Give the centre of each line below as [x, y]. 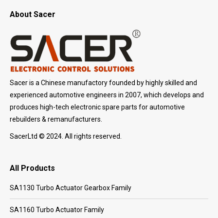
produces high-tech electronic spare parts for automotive [97, 107]
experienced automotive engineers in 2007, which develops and [107, 95]
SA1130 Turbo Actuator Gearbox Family [71, 188]
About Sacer [33, 14]
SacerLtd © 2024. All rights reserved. [66, 136]
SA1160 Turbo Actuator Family [57, 209]
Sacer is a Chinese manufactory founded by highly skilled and [103, 82]
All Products [32, 168]
